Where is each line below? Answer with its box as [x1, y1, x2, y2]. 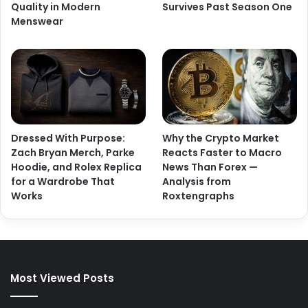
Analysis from [162, 174, 232, 188]
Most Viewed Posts [10, 270, 114, 285]
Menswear [11, 14, 63, 28]
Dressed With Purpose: [11, 131, 125, 145]
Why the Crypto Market [162, 131, 280, 145]
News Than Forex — [162, 159, 258, 174]
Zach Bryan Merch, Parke [11, 145, 135, 159]
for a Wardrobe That [11, 174, 115, 188]
